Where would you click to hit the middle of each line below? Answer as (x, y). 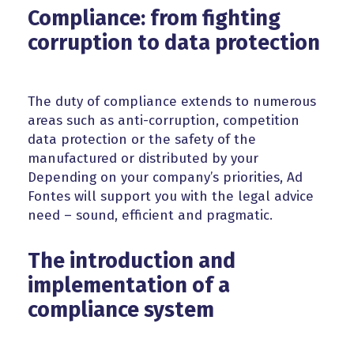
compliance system (121, 310)
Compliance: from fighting (154, 19)
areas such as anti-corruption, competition (164, 121)
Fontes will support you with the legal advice (171, 197)
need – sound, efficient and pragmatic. (150, 216)
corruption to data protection (174, 43)
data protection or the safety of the (142, 140)
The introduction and (132, 261)
